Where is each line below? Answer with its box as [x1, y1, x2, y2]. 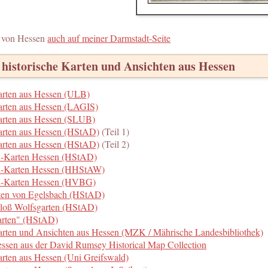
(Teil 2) [99, 138, 130, 151]
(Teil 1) [99, 125, 130, 138]
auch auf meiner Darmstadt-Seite [47, 32, 171, 45]
